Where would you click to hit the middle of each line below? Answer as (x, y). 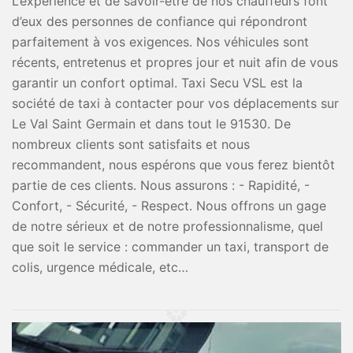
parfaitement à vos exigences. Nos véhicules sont (160, 42)
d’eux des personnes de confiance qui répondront (160, 21)
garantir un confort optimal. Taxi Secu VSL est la (157, 83)
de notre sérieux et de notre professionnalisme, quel (167, 226)
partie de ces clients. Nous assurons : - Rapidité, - (161, 185)
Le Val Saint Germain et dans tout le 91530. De (151, 124)
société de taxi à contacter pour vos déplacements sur (175, 103)
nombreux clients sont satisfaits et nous (131, 144)
